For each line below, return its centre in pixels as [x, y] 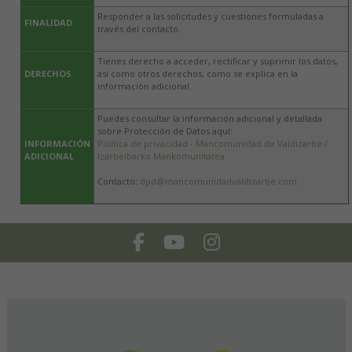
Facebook [165, 239]
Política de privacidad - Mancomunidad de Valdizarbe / [213, 144]
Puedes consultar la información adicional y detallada [210, 119]
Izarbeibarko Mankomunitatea [161, 156]
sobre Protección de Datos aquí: [165, 131]
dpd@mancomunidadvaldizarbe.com [218, 181]
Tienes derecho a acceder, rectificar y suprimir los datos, [218, 61]
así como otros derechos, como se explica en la [198, 74]
